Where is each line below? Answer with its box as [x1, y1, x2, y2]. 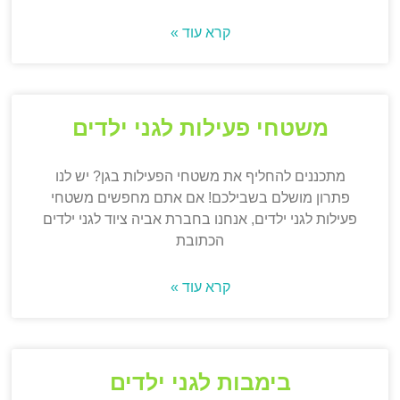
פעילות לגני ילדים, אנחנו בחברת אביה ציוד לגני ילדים [43, 212, 357, 228]
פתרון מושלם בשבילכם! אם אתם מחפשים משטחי [50, 190, 350, 206]
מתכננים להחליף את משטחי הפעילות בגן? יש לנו [54, 169, 346, 185]
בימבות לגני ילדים [109, 370, 291, 396]
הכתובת [176, 233, 224, 249]
